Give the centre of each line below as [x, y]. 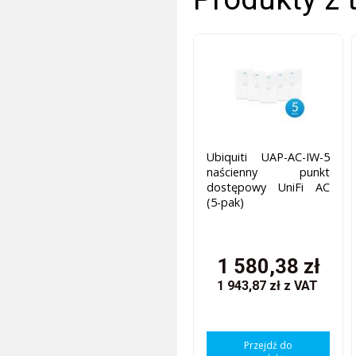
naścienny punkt [269, 172]
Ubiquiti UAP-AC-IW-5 [269, 157]
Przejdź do [269, 345]
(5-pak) [226, 202]
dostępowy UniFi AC [269, 187]
